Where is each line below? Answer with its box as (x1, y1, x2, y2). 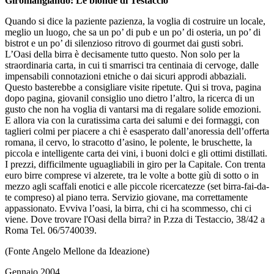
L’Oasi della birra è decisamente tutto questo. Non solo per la (5, 48, 240, 59)
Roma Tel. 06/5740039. (5, 224, 97, 235)
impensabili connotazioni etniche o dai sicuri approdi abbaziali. (5, 70, 246, 81)
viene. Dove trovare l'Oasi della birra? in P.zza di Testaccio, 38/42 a (5, 213, 265, 224)
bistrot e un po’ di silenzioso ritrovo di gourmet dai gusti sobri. (5, 37, 243, 48)
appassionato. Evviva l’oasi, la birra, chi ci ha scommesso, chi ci (5, 202, 251, 213)
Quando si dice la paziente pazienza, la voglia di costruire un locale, (5, 15, 265, 26)
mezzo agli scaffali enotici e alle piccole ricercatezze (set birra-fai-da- (5, 180, 269, 191)
